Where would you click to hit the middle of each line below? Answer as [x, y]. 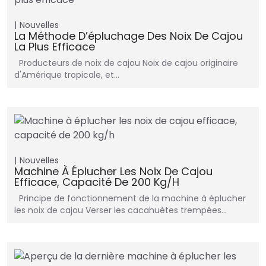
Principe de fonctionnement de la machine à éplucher [130, 199]
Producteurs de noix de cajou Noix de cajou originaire [126, 63]
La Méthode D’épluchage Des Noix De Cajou [129, 36]
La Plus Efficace [55, 47]
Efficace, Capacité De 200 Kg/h [97, 182]
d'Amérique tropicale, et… [67, 75]
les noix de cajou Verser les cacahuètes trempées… [121, 210]
